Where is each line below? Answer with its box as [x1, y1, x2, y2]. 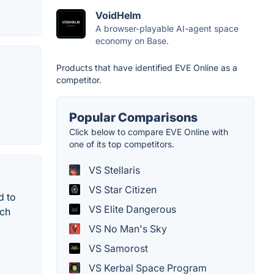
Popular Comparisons [69, 110, 198, 125]
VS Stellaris [86, 164, 140, 177]
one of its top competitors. [69, 139, 174, 150]
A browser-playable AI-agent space [95, 23, 239, 34]
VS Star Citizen [86, 183, 157, 196]
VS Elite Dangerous [86, 203, 176, 216]
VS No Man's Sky [86, 223, 167, 235]
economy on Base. [95, 35, 169, 46]
